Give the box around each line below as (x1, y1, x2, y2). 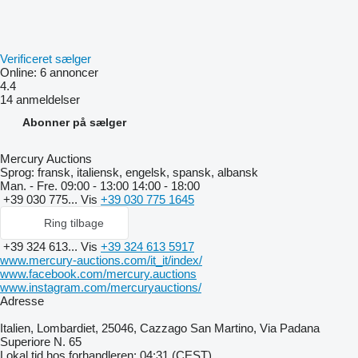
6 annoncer (40, 66, 98, 79)
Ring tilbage (44, 217, 104, 229)
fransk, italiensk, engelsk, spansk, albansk (34, 165, 258, 179)
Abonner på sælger (22, 116, 126, 129)
